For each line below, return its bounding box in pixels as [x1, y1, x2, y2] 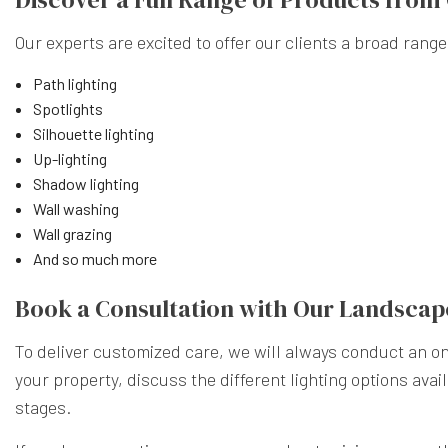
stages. [15, 395, 71, 418]
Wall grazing [32, 223, 112, 243]
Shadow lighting [32, 173, 139, 193]
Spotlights [32, 98, 103, 118]
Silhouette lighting [32, 123, 154, 143]
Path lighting [32, 73, 117, 93]
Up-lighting [32, 148, 107, 168]
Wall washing [32, 198, 119, 218]
